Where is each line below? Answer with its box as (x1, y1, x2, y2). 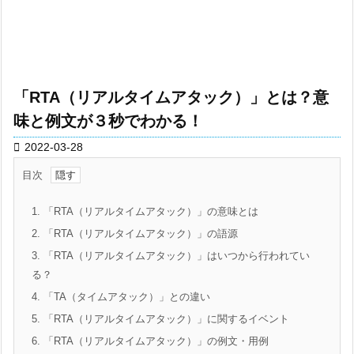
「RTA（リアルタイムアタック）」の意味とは (40, 205, 258, 217)
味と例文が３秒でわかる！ (13, 112, 203, 130)
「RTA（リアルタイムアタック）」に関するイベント (40, 313, 289, 325)
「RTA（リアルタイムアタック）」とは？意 (13, 88, 329, 106)
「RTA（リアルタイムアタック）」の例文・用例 (40, 335, 269, 347)
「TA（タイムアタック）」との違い (40, 291, 210, 303)
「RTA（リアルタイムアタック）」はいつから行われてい (40, 250, 310, 262)
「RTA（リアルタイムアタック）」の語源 (40, 228, 238, 239)
